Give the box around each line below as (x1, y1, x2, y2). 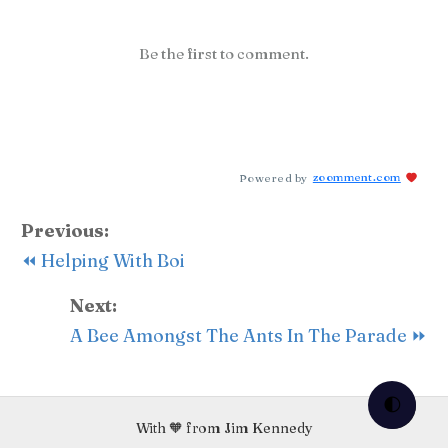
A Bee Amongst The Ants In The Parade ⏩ (69, 324, 427, 348)
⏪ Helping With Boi (21, 249, 186, 273)
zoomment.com (312, 170, 401, 185)
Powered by (238, 170, 308, 185)
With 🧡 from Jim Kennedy (135, 419, 313, 438)
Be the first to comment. (139, 44, 309, 64)
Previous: (21, 219, 110, 243)
